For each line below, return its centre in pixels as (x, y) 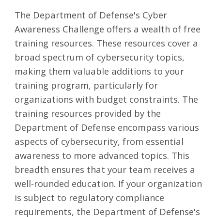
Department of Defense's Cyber (100, 15)
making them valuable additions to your (99, 71)
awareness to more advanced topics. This (102, 155)
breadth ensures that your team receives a (105, 169)
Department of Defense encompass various (107, 127)
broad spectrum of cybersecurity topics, (100, 57)
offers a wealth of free (152, 29)
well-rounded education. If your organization (108, 183)
